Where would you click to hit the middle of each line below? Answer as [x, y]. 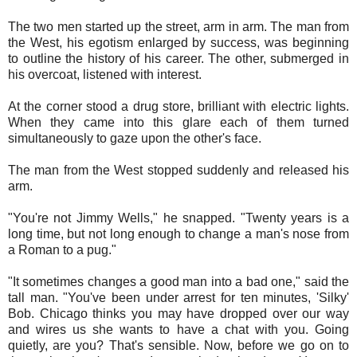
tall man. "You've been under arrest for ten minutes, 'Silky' [178, 297]
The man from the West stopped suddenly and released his [178, 170]
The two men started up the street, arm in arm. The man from [178, 26]
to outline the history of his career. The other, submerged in [178, 58]
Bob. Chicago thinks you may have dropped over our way [178, 313]
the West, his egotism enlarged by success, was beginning [178, 42]
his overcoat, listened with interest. [106, 74]
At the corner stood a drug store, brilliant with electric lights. [178, 106]
